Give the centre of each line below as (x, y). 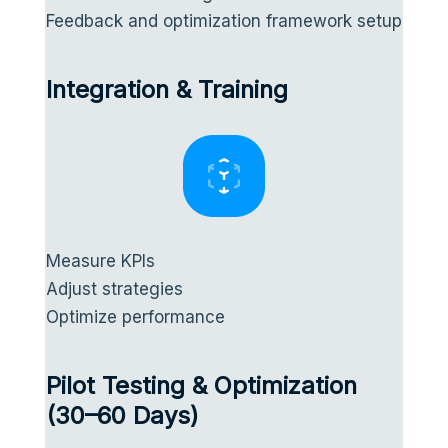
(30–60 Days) (122, 415)
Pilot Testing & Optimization (201, 385)
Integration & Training (166, 89)
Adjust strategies (114, 288)
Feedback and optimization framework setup (223, 20)
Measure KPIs (100, 260)
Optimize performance (135, 316)
